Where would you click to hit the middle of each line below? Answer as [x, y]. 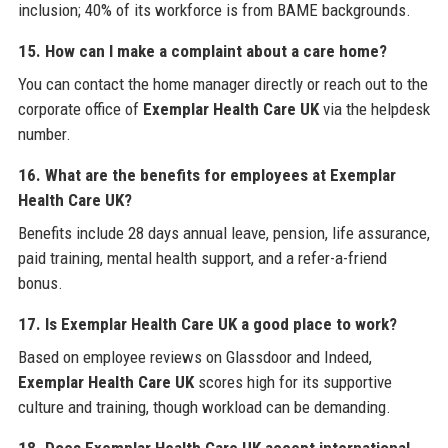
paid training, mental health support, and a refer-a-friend [202, 257]
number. [44, 133]
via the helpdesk [374, 108]
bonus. [40, 282]
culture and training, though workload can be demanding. [204, 406]
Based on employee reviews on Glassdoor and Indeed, [194, 356]
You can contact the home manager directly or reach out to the [222, 83]
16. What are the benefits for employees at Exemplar [206, 174]
